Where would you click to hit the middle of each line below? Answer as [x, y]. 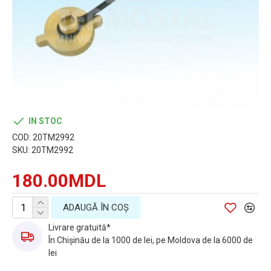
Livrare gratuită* [80, 227]
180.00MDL [59, 181]
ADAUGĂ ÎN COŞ [96, 207]
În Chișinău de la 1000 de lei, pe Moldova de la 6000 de [151, 240]
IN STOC [45, 121]
